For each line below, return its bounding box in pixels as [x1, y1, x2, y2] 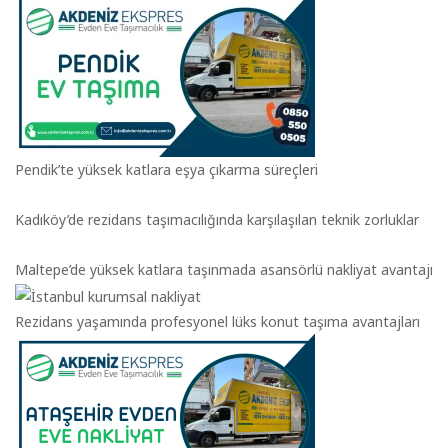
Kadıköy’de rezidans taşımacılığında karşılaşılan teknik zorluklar [15, 210, 419, 229]
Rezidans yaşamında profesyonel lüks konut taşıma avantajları [15, 311, 420, 331]
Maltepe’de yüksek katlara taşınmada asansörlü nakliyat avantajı [15, 260, 433, 279]
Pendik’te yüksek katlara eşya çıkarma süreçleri [15, 160, 318, 179]
